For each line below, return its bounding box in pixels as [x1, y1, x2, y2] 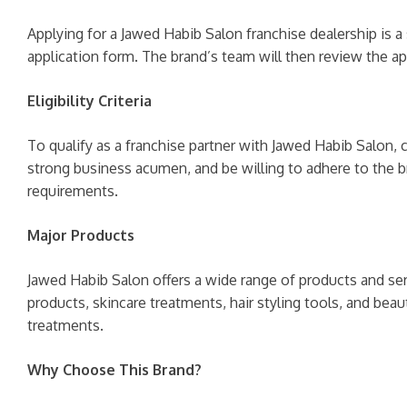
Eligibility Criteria [27, 92, 152, 110]
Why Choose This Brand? [27, 361, 202, 379]
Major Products [27, 226, 134, 244]
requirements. [27, 182, 118, 200]
